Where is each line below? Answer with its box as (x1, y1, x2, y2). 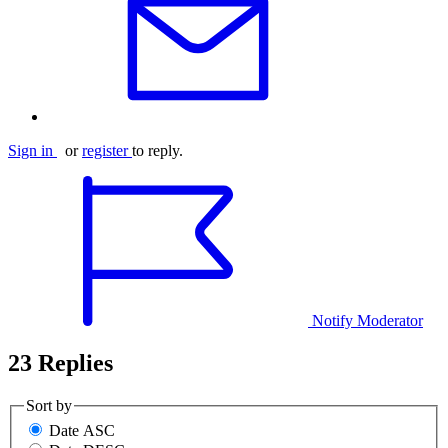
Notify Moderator (312, 311, 423, 329)
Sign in (8, 141, 53, 159)
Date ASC (49, 422, 115, 440)
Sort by (26, 396, 72, 414)
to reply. (132, 141, 183, 159)
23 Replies (8, 349, 113, 376)
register (82, 141, 128, 159)
